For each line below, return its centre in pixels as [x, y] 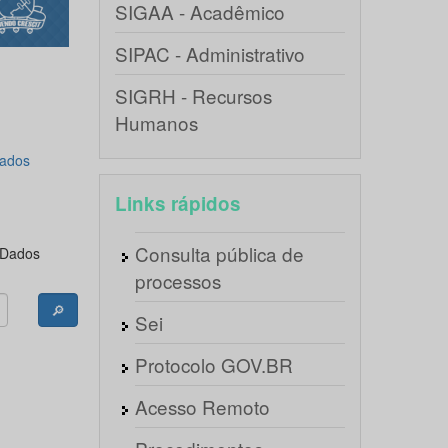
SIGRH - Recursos [193, 95]
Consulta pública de [219, 253]
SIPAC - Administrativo [209, 53]
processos [177, 280]
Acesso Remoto [202, 406]
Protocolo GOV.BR [213, 364]
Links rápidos [177, 203]
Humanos [156, 122]
